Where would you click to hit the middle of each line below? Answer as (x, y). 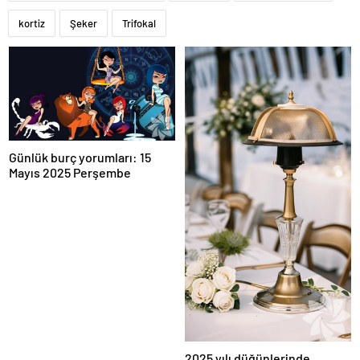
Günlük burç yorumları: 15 (80, 157)
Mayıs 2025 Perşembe (70, 173)
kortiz (32, 24)
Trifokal (139, 24)
